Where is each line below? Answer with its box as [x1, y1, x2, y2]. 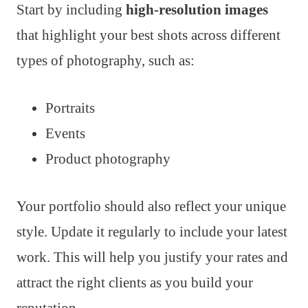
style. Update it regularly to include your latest [16, 223, 287, 241]
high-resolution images [126, 1, 268, 19]
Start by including [16, 1, 126, 19]
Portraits [45, 100, 95, 117]
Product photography [45, 151, 170, 168]
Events [45, 125, 85, 142]
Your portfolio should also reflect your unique [16, 198, 286, 215]
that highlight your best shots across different [16, 27, 280, 44]
